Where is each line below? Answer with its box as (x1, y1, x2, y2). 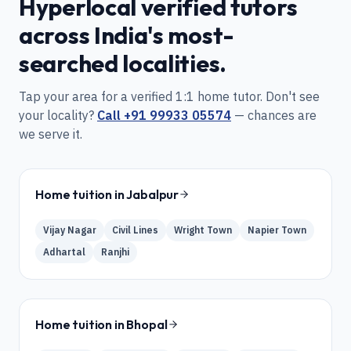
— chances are (231, 107, 317, 123)
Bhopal (126, 317, 168, 332)
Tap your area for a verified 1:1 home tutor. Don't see (19, 89, 320, 104)
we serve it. (19, 126, 82, 142)
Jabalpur (126, 186, 179, 202)
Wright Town (174, 224, 232, 236)
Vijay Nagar (43, 224, 96, 236)
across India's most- (19, 20, 234, 50)
